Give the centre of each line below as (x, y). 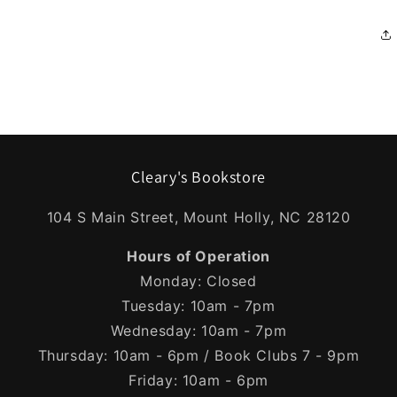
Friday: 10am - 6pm (198, 380)
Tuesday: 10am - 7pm (198, 306)
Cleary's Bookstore (198, 177)
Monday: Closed (198, 281)
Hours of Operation (198, 256)
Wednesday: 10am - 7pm (198, 331)
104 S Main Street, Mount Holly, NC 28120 (198, 217)
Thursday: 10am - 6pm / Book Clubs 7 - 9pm (198, 355)
